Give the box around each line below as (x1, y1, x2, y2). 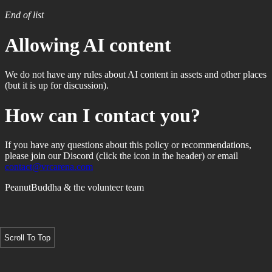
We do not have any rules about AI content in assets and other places (5, 69, 267, 80)
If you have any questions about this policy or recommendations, (5, 140, 251, 150)
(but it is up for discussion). (5, 80, 109, 91)
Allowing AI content (5, 33, 171, 56)
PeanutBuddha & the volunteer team (5, 182, 144, 192)
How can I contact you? (5, 104, 200, 126)
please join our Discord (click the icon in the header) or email (5, 151, 238, 161)
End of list (5, 10, 44, 21)
